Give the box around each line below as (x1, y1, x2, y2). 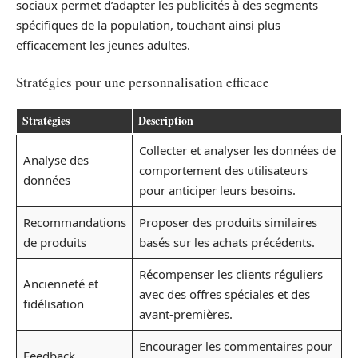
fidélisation (22, 296, 84, 312)
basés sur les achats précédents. (138, 234, 315, 251)
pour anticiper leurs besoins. (138, 182, 296, 199)
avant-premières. (138, 306, 233, 323)
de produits (22, 234, 86, 251)
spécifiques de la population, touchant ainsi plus (16, 17, 280, 34)
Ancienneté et (22, 276, 98, 292)
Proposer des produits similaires (138, 214, 317, 231)
